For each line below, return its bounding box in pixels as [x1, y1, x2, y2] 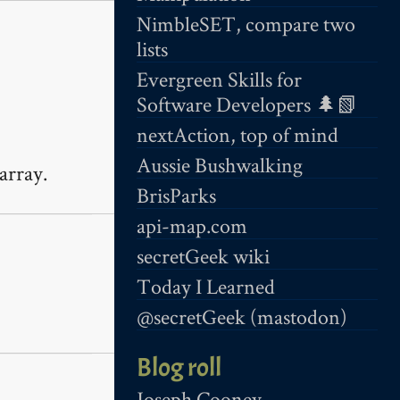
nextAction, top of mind [137, 120, 338, 148]
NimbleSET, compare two [137, 9, 355, 37]
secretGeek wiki [137, 241, 270, 270]
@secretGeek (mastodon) [137, 302, 347, 330]
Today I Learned [137, 271, 275, 300]
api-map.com [137, 211, 247, 239]
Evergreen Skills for [137, 64, 302, 93]
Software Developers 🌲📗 [137, 89, 358, 118]
